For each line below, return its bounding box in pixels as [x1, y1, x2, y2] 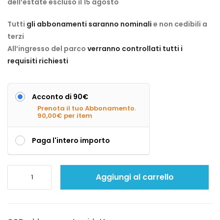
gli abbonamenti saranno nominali [27, 19, 152, 29]
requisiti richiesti [7, 55, 68, 66]
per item [64, 110, 92, 120]
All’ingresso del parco [7, 43, 87, 54]
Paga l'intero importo [32, 135, 110, 145]
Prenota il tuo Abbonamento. [37, 103, 136, 113]
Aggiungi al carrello [95, 171, 174, 183]
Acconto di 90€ [32, 91, 88, 102]
